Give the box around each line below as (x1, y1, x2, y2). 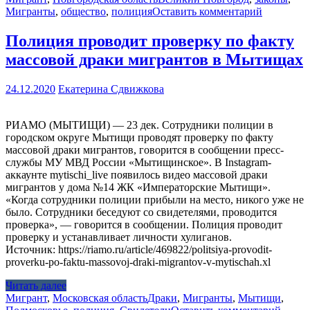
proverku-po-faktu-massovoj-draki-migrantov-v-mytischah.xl (6, 256, 271, 268)
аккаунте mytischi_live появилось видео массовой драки (6, 169, 268, 181)
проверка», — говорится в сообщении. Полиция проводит (6, 219, 282, 231)
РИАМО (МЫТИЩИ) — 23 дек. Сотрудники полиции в (6, 119, 273, 131)
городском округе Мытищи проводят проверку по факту (6, 131, 273, 144)
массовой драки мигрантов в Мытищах (6, 51, 303, 69)
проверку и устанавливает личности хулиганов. (6, 231, 232, 244)
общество (61, 6, 106, 18)
